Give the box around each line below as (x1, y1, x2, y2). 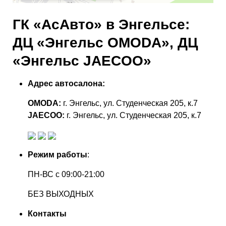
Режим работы (28, 150, 87, 159)
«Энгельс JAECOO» (13, 53, 151, 69)
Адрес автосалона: (28, 79, 105, 88)
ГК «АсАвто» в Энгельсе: (13, 17, 190, 32)
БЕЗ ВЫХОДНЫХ (28, 190, 94, 198)
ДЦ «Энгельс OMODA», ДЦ (13, 35, 198, 50)
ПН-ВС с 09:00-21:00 (28, 170, 104, 179)
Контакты (28, 209, 67, 218)
